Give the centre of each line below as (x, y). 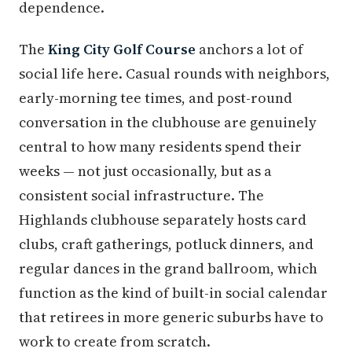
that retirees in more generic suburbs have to (171, 317)
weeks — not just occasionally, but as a (145, 171)
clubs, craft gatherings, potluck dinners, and (166, 244)
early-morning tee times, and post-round (156, 98)
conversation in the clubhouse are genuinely (168, 123)
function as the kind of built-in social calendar (173, 293)
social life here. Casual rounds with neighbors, (174, 74)
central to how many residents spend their (160, 147)
